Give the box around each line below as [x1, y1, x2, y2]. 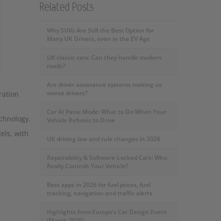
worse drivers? [46, 89, 87, 97]
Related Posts [39, 1, 94, 13]
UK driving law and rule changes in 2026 [46, 135, 160, 143]
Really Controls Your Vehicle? [46, 162, 128, 170]
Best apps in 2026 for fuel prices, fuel [46, 181, 150, 189]
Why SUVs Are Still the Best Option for [46, 26, 154, 35]
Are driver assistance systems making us [46, 80, 162, 89]
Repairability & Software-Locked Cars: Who [46, 153, 167, 162]
